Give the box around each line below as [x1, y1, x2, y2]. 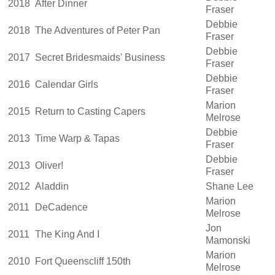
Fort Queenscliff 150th [33, 255, 131, 266]
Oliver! [33, 160, 63, 171]
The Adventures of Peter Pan [33, 25, 160, 36]
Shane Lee [206, 180, 254, 192]
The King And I [33, 228, 99, 239]
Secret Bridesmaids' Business [33, 52, 165, 63]
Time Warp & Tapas [33, 133, 120, 144]
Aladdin [33, 180, 69, 192]
